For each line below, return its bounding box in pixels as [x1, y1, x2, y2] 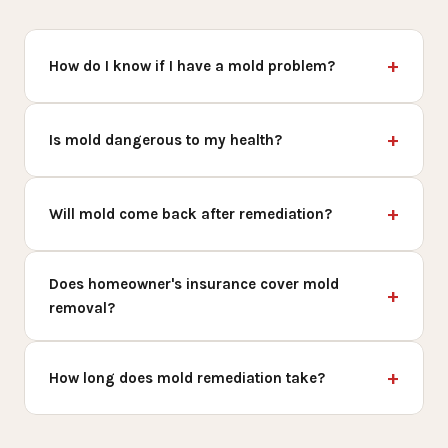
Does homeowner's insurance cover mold [49, 274, 339, 293]
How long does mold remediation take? [49, 368, 325, 387]
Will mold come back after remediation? [49, 204, 332, 223]
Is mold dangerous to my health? [49, 130, 282, 149]
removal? [49, 298, 115, 317]
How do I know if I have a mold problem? [49, 56, 335, 75]
